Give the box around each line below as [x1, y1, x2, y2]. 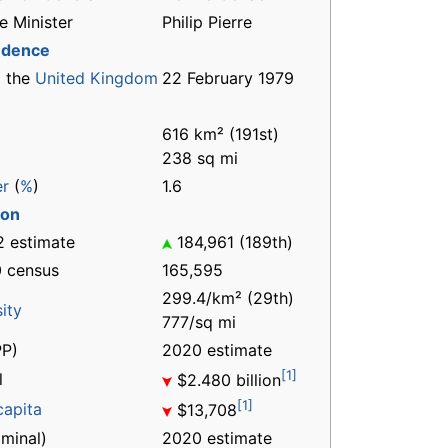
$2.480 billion [172, 370, 281, 391]
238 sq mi [162, 148, 243, 169]
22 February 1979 [162, 68, 299, 89]
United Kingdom [35, 68, 158, 89]
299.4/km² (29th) [162, 288, 294, 309]
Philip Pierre [162, 12, 252, 33]
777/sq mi [162, 312, 236, 333]
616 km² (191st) [162, 124, 279, 145]
